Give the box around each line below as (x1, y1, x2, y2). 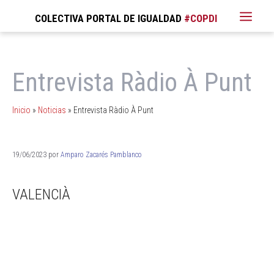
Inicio (12, 105, 31, 115)
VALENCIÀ (12, 186, 70, 203)
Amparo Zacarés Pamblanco (61, 150, 142, 159)
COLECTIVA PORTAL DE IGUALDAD (34, 12, 182, 24)
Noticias (38, 105, 66, 115)
